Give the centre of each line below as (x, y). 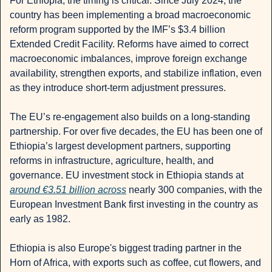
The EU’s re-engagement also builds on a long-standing (130, 117)
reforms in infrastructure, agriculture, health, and (112, 161)
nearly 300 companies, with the (194, 190)
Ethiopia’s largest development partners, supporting (120, 146)
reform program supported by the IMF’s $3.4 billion (117, 30)
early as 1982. (40, 219)
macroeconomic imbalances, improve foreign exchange (128, 59)
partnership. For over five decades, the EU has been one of (136, 132)
